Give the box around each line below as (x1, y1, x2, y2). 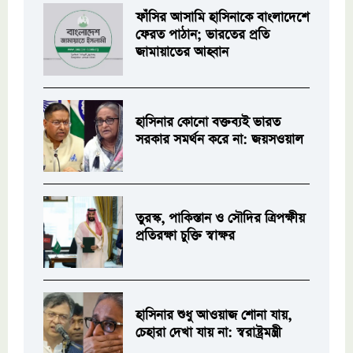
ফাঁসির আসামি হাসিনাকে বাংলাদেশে (136, 8, 310, 27)
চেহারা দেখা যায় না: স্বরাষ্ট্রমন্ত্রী (136, 323, 282, 342)
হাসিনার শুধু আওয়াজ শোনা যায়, (136, 306, 292, 325)
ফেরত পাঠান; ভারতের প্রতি (136, 25, 270, 44)
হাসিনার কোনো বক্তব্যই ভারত (136, 113, 281, 132)
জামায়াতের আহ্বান (136, 43, 229, 61)
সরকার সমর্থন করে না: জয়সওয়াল (136, 131, 304, 150)
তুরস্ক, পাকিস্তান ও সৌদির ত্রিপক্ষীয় (136, 210, 306, 229)
